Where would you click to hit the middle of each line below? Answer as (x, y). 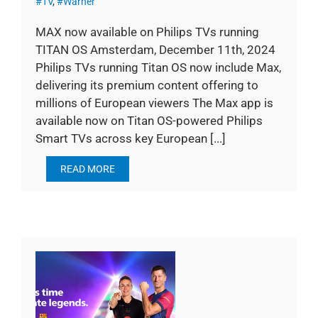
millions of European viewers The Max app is (154, 103)
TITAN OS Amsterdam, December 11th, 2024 (155, 50)
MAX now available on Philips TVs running (147, 32)
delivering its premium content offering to (147, 86)
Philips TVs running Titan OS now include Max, (158, 68)
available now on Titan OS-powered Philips (149, 121)
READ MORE (88, 169)
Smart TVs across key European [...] (131, 139)
